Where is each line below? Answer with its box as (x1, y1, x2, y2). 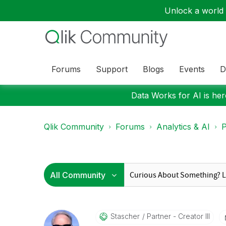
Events (179, 64, 205, 74)
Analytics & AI (156, 122, 210, 132)
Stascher (110, 212, 140, 220)
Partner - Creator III (144, 212, 210, 220)
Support (96, 64, 128, 74)
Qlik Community (44, 122, 104, 132)
